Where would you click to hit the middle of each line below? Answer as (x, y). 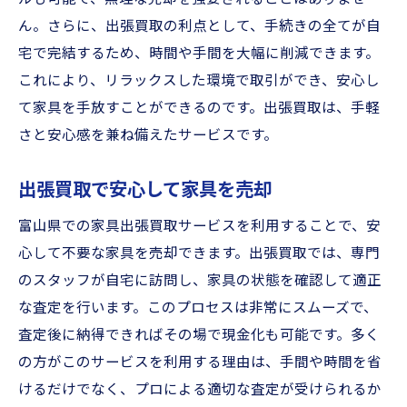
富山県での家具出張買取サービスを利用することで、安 (199, 226)
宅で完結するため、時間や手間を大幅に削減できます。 (199, 54)
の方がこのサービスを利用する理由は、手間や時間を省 (200, 362)
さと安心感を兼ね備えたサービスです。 (148, 135)
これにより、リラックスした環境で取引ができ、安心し (199, 81)
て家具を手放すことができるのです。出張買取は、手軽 (199, 108)
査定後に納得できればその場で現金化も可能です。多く (199, 335)
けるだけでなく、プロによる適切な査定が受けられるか (200, 390)
